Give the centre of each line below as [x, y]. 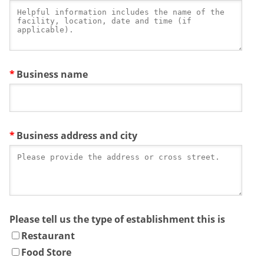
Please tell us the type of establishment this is [117, 220]
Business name [52, 75]
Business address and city [77, 136]
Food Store [46, 253]
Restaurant [48, 236]
